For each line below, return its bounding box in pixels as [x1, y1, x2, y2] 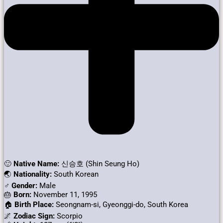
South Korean [52, 169, 99, 179]
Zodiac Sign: [13, 211, 55, 221]
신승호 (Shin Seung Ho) [59, 159, 139, 168]
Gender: [11, 181, 37, 190]
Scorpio [55, 211, 83, 221]
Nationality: [13, 169, 52, 179]
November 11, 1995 [31, 190, 97, 199]
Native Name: [13, 159, 59, 168]
